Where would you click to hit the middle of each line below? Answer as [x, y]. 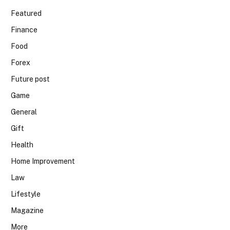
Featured [26, 14]
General [24, 112]
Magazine [27, 211]
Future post [30, 79]
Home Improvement [43, 161]
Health [22, 145]
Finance [24, 30]
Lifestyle [26, 194]
